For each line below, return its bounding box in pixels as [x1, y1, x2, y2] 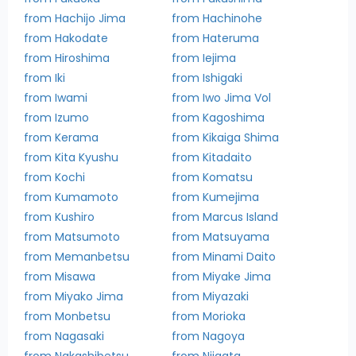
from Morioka [172, 308, 246, 324]
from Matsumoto [24, 228, 120, 245]
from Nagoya [172, 327, 246, 344]
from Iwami [24, 89, 87, 106]
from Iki [24, 69, 65, 86]
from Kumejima [172, 188, 260, 205]
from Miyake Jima [172, 268, 272, 284]
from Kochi [24, 168, 85, 185]
